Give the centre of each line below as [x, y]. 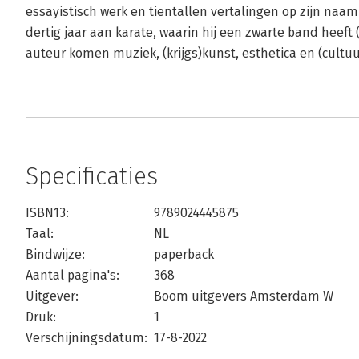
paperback [184, 254]
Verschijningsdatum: [87, 338]
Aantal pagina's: [73, 275]
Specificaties [92, 176]
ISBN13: [47, 213]
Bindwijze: [55, 254]
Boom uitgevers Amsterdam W [244, 296]
